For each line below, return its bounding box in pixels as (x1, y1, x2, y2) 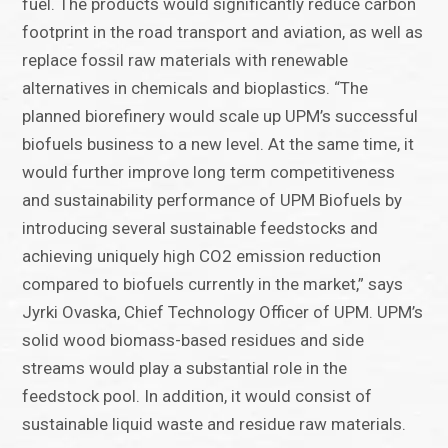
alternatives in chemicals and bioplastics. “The (22, 78, 369, 99)
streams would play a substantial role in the (22, 358, 348, 379)
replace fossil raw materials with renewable (22, 50, 349, 71)
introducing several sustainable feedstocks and (22, 218, 379, 239)
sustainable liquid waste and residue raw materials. (22, 414, 407, 435)
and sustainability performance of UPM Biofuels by (22, 190, 403, 211)
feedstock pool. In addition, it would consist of (22, 386, 373, 407)
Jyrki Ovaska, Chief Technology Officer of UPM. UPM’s (22, 302, 424, 323)
